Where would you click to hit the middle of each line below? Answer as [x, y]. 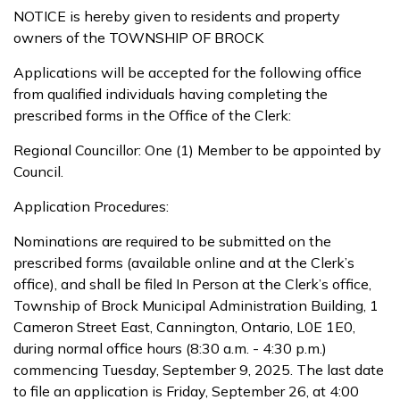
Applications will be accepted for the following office [187, 72]
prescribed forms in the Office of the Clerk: [152, 115]
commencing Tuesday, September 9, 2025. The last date [199, 370]
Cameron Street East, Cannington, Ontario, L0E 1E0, [184, 327]
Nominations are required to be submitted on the [172, 241]
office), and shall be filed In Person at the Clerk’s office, [192, 284]
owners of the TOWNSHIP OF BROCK [138, 37]
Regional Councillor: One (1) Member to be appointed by [197, 150]
